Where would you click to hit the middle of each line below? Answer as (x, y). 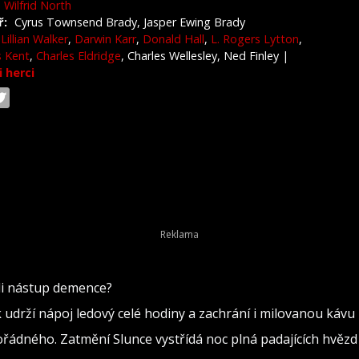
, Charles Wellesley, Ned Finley (202, 56)
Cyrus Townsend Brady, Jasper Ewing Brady (130, 22)
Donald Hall (173, 39)
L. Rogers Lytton (255, 39)
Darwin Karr (105, 39)
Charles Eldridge (79, 56)
